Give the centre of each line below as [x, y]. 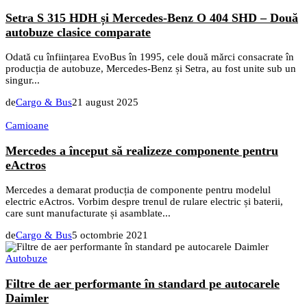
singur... [23, 81]
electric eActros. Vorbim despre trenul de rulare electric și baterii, [144, 202]
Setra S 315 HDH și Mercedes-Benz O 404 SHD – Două [152, 17]
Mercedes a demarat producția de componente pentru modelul [138, 190]
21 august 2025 [105, 102]
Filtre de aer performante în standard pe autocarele [143, 283]
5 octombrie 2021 [110, 235]
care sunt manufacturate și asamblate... [88, 213]
